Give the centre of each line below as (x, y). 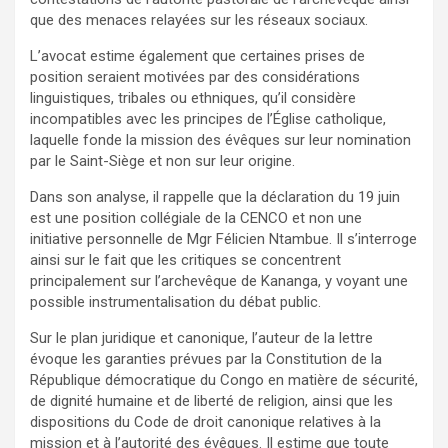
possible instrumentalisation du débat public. (175, 301)
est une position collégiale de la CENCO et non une (196, 217)
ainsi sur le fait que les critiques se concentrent (185, 259)
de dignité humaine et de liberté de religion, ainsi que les (211, 400)
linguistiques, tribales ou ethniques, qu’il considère (193, 97)
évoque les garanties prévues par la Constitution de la (206, 358)
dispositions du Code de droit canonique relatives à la (205, 421)
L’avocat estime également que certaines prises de (197, 55)
